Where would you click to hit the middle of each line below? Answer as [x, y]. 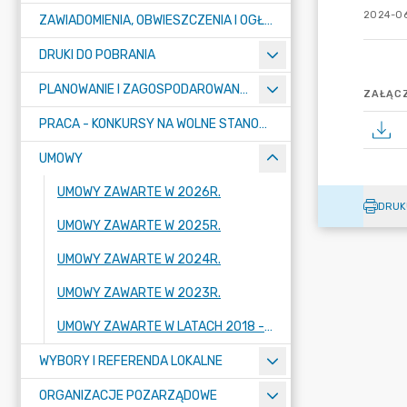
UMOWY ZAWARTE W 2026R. [139, 192]
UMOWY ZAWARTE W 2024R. [139, 259]
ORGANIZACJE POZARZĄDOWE [128, 396]
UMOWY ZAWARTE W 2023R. [139, 293]
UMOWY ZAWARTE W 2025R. [139, 226]
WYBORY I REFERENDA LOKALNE [131, 361]
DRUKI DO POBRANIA [97, 55]
